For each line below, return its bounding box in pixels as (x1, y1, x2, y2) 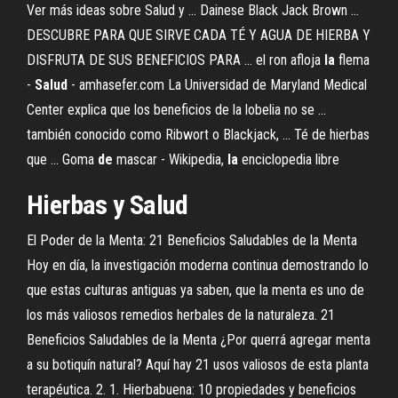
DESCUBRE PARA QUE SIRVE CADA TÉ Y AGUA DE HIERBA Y (27, 27, 370, 44)
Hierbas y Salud (27, 189, 187, 220)
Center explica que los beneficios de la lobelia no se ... (27, 101, 326, 118)
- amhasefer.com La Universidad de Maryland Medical (68, 76, 367, 93)
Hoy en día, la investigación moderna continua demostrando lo (27, 257, 369, 274)
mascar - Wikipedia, (113, 151, 227, 168)
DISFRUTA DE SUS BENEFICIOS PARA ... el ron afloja (27, 52, 324, 68)
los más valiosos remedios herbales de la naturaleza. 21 (27, 306, 335, 323)
